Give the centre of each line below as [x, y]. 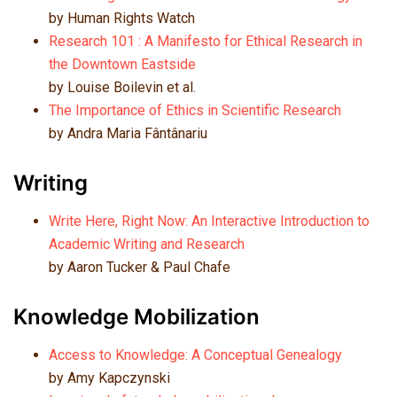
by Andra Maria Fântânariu [128, 134]
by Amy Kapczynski [109, 378]
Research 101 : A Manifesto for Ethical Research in [206, 42]
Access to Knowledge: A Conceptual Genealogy [195, 354]
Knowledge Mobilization [136, 316]
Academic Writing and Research [147, 245]
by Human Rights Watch [122, 19]
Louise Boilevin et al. [132, 88]
